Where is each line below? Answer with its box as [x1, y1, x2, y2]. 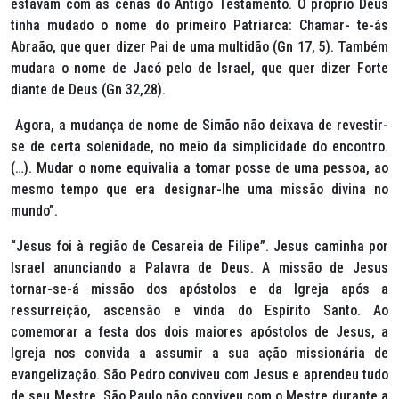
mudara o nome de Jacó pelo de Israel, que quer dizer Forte [11, 60, 388, 77]
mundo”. [11, 202, 58, 220]
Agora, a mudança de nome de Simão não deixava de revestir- [11, 117, 388, 134]
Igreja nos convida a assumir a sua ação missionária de [11, 345, 388, 362]
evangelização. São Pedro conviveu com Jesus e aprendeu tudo [11, 366, 388, 384]
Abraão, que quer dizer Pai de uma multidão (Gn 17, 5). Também [11, 38, 388, 56]
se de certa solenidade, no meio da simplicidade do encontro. [11, 138, 388, 156]
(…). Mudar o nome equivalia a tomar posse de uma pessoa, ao [11, 159, 388, 177]
